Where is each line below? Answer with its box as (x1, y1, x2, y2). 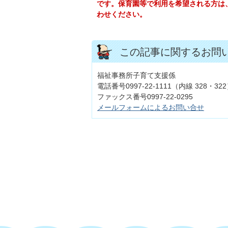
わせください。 (97, 10, 147, 19)
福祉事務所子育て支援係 (97, 71, 176, 80)
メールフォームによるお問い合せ (97, 103, 204, 112)
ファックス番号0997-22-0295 (97, 93, 193, 101)
